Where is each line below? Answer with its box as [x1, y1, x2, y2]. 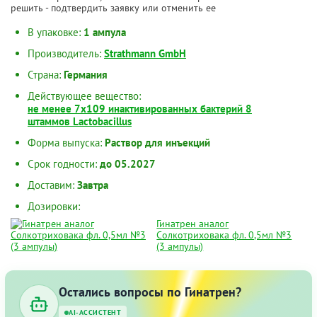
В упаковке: [28, 25, 83, 40]
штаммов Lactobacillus [28, 115, 132, 129]
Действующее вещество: [28, 89, 141, 103]
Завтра [77, 178, 108, 192]
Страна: [28, 68, 64, 82]
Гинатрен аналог [156, 217, 229, 231]
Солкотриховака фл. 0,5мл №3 [156, 229, 292, 242]
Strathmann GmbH [104, 47, 186, 61]
